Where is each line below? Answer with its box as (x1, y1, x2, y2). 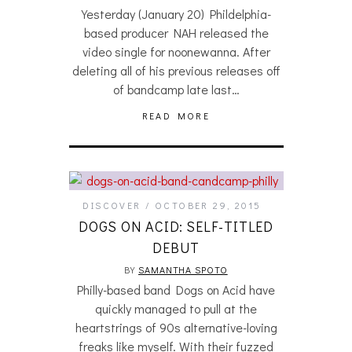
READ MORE (141, 109, 211, 122)
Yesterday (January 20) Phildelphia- (81, 5, 271, 22)
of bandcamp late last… (112, 81, 240, 97)
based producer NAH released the (83, 24, 269, 41)
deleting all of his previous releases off (71, 62, 280, 79)
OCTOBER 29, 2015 (155, 199, 262, 211)
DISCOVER (82, 199, 141, 211)
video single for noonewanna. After (82, 43, 270, 60)
